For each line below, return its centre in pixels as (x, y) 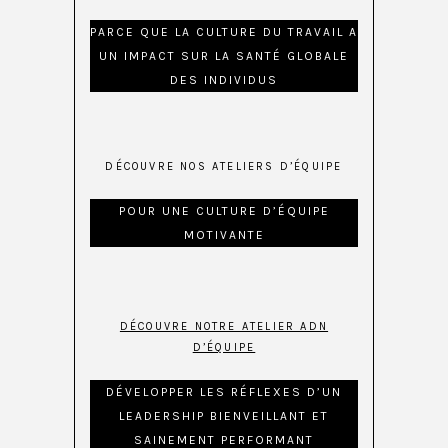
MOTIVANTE (224, 235)
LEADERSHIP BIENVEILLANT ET (224, 416)
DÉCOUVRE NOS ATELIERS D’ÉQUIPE (224, 167)
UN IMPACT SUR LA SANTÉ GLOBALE (224, 56)
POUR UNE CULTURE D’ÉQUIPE (224, 211)
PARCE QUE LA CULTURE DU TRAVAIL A (224, 32)
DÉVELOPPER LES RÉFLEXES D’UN (224, 392)
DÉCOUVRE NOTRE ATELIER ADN (224, 327)
